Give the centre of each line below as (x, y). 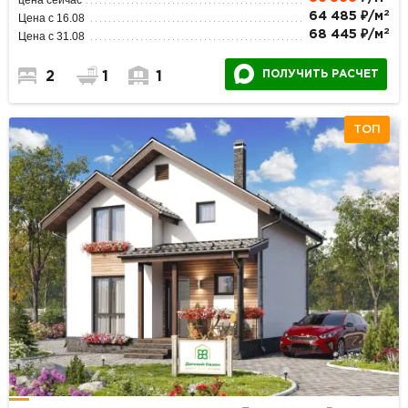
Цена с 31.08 (52, 36)
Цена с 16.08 (52, 18)
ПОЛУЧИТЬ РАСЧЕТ (320, 74)
